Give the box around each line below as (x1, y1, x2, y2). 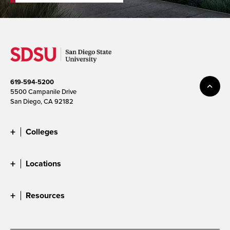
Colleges (26, 125, 58, 138)
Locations (26, 157, 61, 169)
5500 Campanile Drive (10, 86, 76, 96)
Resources (26, 189, 65, 201)
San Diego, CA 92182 (10, 96, 73, 106)
